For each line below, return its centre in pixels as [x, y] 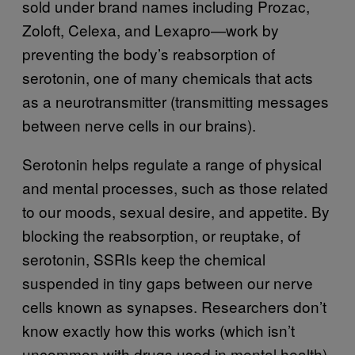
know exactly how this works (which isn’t [158, 330]
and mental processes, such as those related [175, 187]
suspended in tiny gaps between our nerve [168, 282]
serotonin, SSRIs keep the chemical [144, 259]
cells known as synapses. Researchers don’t [174, 306]
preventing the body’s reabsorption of [149, 53]
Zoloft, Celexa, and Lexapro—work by [151, 30]
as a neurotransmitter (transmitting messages [176, 101]
